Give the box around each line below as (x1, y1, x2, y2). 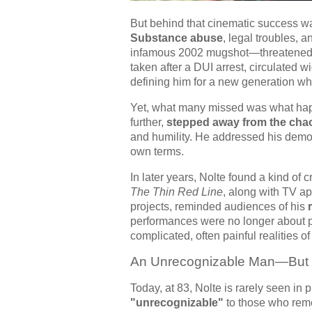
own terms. (130, 145, 184, 157)
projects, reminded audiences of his (130, 200, 308, 212)
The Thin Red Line (130, 185, 223, 198)
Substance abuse (130, 31, 223, 44)
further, (130, 116, 166, 128)
